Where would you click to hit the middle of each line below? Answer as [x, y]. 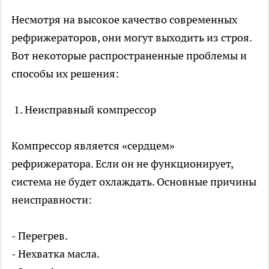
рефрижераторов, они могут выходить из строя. [131, 38]
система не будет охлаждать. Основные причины [134, 182]
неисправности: [52, 200]
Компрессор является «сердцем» [93, 146]
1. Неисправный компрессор [84, 110]
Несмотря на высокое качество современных [124, 20]
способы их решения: [65, 74]
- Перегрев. [40, 236]
